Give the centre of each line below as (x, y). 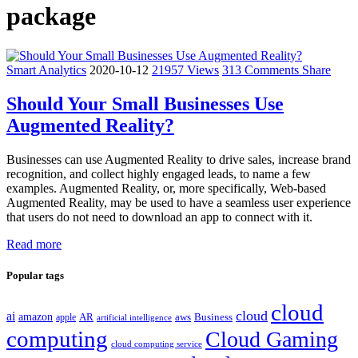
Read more (34, 244)
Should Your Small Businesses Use (145, 103)
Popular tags (35, 275)
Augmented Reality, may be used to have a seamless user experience (179, 202)
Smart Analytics (46, 70)
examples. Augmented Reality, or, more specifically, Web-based (166, 188)
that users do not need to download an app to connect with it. (159, 217)
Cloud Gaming (272, 340)
